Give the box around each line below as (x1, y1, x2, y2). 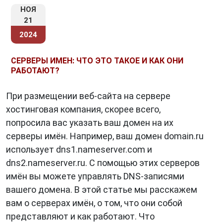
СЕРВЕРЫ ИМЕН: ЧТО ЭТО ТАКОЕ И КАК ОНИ (11, 56, 183, 65)
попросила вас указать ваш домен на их (6, 117, 173, 128)
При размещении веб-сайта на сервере (6, 91, 170, 101)
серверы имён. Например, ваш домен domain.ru (6, 131, 204, 141)
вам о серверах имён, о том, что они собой (6, 198, 182, 208)
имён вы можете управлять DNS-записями (6, 171, 184, 181)
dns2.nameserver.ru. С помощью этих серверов (6, 158, 200, 168)
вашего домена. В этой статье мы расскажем (6, 184, 197, 195)
